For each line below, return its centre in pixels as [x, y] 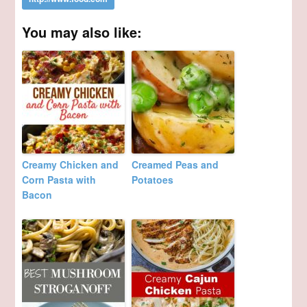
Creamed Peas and [175, 165]
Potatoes [153, 180]
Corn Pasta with [59, 180]
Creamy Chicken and [71, 165]
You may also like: [82, 32]
